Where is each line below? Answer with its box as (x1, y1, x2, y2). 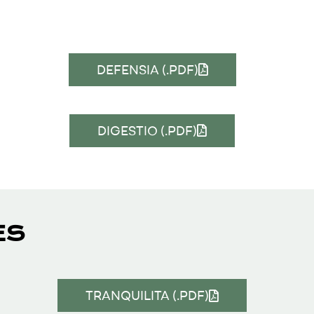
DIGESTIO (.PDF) (97, 122, 198, 139)
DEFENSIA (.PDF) (96, 61, 198, 78)
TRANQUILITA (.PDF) (86, 287, 210, 304)
